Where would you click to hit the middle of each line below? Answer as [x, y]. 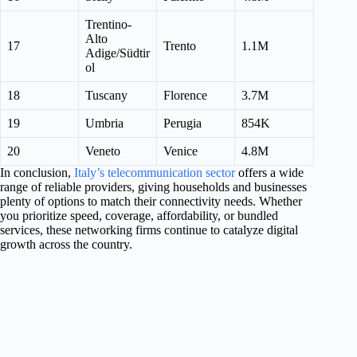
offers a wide [269, 172]
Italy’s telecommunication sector [155, 172]
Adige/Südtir [118, 53]
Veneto [103, 151]
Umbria [104, 123]
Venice [180, 151]
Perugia [182, 123]
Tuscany [106, 95]
